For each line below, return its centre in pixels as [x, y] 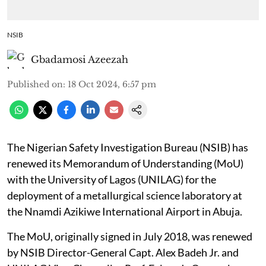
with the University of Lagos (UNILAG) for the [112, 179]
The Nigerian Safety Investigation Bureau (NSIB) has [128, 147]
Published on [35, 84]
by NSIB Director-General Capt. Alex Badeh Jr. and [123, 252]
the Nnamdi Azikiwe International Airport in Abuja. [125, 211]
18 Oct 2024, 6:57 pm [112, 84]
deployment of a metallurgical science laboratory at [125, 195]
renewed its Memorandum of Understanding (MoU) [125, 163]
